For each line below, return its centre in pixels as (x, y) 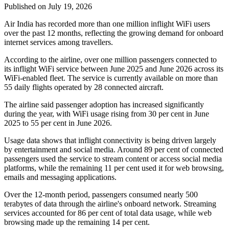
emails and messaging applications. (60, 177)
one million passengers (137, 60)
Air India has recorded (41, 24)
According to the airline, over (52, 60)
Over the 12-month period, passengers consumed (84, 195)
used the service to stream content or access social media (130, 159)
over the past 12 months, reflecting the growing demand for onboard (114, 33)
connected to (195, 60)
